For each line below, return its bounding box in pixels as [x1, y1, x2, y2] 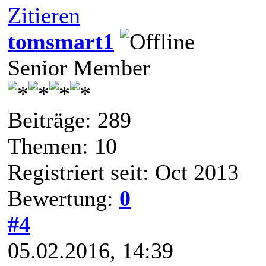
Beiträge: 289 [8, 107, 131, 132]
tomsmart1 [8, 28, 114, 54]
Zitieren [8, 2, 80, 28]
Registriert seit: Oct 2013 [8, 159, 239, 185]
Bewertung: [8, 185, 119, 211]
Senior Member [8, 55, 150, 80]
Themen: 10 [8, 133, 117, 159]
